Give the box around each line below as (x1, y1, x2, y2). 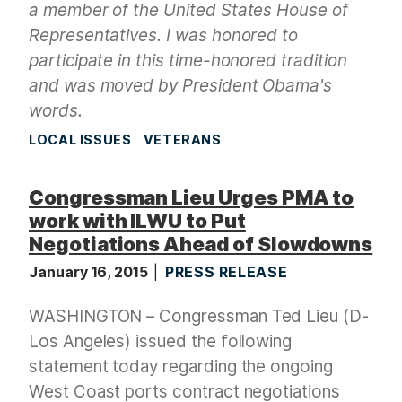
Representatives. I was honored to (29, 25, 299, 47)
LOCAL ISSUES (29, 132, 132, 148)
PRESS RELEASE (165, 262, 288, 281)
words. (29, 100, 83, 122)
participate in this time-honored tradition (29, 50, 347, 72)
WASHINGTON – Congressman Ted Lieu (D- (29, 305, 369, 327)
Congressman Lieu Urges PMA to (29, 186, 354, 210)
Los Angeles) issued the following (29, 330, 293, 352)
